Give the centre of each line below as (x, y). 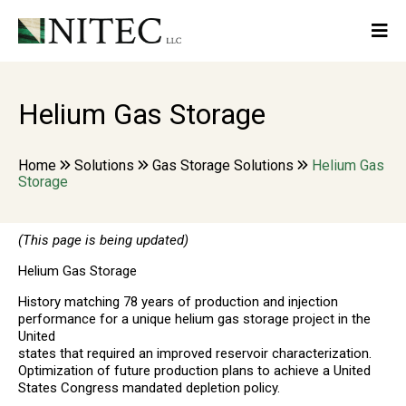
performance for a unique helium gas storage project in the (194, 319)
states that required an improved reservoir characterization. (195, 353)
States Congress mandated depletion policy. (149, 387)
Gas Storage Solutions (223, 165)
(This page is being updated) (103, 240)
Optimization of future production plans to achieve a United (194, 370)
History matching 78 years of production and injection (178, 301)
